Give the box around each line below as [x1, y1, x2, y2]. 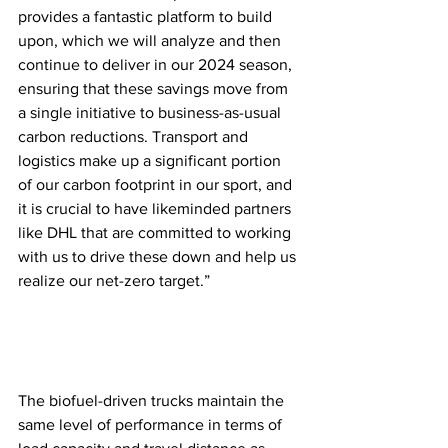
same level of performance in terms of [18, 415, 286, 433]
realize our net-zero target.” [18, 271, 218, 289]
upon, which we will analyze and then [18, 31, 285, 49]
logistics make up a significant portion [18, 151, 285, 169]
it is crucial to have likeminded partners [18, 199, 295, 217]
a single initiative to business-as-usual [18, 103, 285, 121]
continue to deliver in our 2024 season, [18, 55, 296, 73]
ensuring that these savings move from [18, 79, 292, 97]
